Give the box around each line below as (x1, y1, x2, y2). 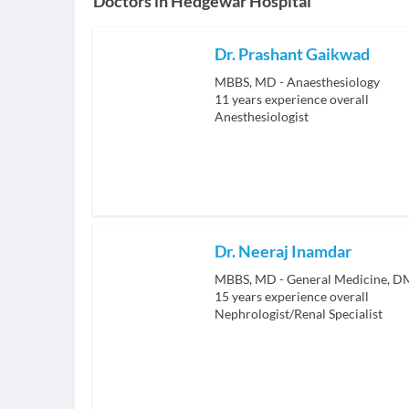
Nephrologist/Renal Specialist (215, 306, 383, 321)
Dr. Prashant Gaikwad (215, 44, 370, 64)
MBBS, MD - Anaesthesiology (215, 74, 380, 89)
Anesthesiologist (215, 109, 309, 124)
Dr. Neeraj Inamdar (215, 241, 351, 261)
